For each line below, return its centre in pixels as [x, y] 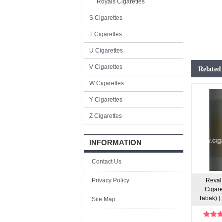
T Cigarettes [106, 34]
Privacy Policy [111, 180]
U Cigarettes [106, 51]
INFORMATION [115, 142]
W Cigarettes [107, 83]
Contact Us [107, 162]
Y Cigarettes [106, 100]
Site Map [104, 199]
